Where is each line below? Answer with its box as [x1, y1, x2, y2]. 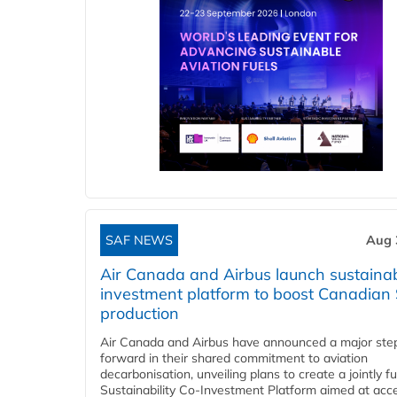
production [100, 303, 179, 324]
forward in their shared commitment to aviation [100, 350, 368, 367]
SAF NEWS [105, 232, 173, 249]
